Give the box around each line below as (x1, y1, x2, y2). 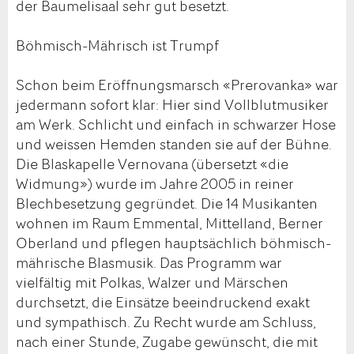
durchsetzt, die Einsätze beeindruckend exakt (16, 291, 310, 312)
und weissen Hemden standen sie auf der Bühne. (16, 133, 332, 154)
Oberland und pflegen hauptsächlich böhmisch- (16, 232, 331, 253)
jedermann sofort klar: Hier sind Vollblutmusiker (16, 93, 329, 115)
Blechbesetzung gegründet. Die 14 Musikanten (16, 192, 318, 213)
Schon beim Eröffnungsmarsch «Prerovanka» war (16, 73, 338, 95)
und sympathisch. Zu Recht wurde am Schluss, (16, 311, 316, 332)
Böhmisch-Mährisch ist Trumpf (16, 34, 219, 55)
